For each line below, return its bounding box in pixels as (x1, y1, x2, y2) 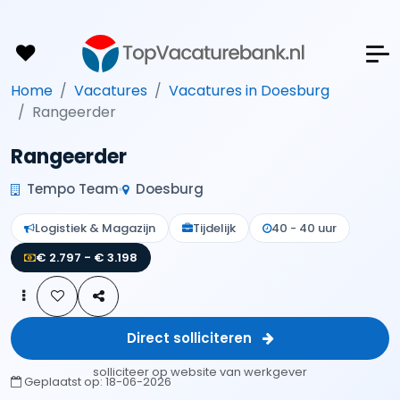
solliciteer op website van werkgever (93, 363, 307, 380)
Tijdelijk (193, 220, 236, 237)
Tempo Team (23, 179, 119, 198)
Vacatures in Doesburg (169, 80, 329, 101)
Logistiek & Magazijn (35, 220, 155, 237)
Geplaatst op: (21, 373, 105, 390)
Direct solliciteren (126, 329, 255, 347)
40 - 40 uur (271, 220, 337, 237)
